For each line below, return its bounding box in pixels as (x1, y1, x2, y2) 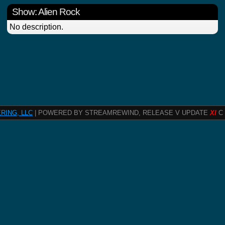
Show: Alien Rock (12, 7, 80, 18)
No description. (10, 23, 63, 32)
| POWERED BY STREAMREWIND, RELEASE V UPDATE (33, 109, 210, 117)
